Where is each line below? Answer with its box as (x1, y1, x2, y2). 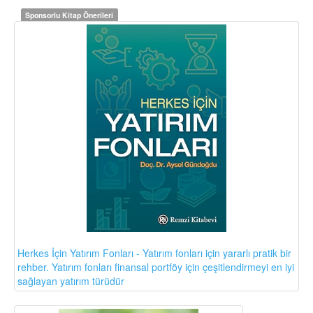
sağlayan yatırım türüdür (17, 273, 124, 288)
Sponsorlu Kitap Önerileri (25, 10, 114, 20)
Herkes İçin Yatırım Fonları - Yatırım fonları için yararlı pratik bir (17, 245, 291, 260)
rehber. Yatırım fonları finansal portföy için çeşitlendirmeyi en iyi (17, 259, 294, 274)
